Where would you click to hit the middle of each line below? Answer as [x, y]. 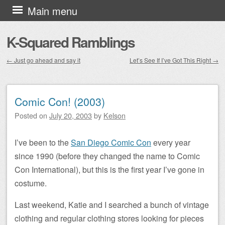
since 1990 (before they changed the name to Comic [107, 156]
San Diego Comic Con [111, 142]
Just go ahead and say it [46, 60]
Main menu [52, 11]
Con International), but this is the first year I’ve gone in [109, 170]
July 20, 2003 [71, 115]
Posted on [32, 115]
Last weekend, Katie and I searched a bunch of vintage [112, 205]
